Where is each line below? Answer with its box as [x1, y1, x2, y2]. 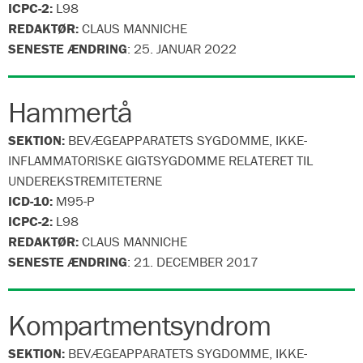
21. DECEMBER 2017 [134, 253, 258, 271]
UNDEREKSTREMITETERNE [8, 172, 162, 190]
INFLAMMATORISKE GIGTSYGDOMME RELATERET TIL [8, 152, 313, 169]
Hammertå [8, 94, 132, 130]
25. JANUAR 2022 [134, 40, 237, 58]
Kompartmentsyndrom [8, 307, 271, 343]
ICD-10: [8, 192, 56, 210]
